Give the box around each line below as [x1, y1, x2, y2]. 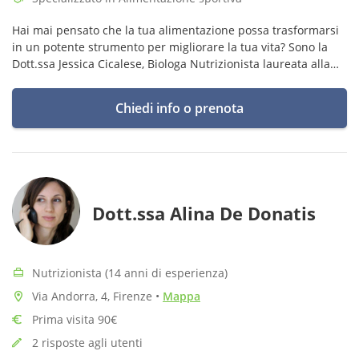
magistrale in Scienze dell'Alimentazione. [12, 73, 232, 88]
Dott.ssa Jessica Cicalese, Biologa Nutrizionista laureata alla [12, 56, 330, 71]
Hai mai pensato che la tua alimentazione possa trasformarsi [12, 22, 339, 38]
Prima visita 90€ [32, 312, 117, 327]
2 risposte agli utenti [32, 335, 143, 350]
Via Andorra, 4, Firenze [32, 288, 155, 304]
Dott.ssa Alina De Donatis [92, 201, 316, 225]
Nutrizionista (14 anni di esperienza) [32, 265, 228, 280]
